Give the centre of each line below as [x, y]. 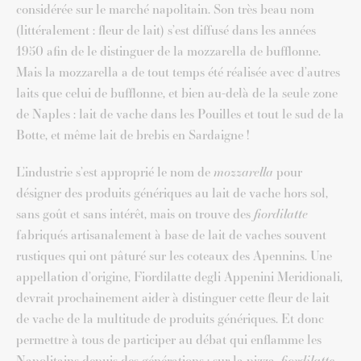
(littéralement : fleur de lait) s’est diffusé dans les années [166, 31]
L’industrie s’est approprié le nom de [115, 172]
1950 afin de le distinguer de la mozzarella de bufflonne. [168, 52]
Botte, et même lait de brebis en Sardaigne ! [133, 135]
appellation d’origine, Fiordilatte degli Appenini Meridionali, [179, 277]
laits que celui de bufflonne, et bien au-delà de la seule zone [177, 93]
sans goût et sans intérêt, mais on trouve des [135, 214]
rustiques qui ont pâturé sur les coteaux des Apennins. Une [174, 256]
